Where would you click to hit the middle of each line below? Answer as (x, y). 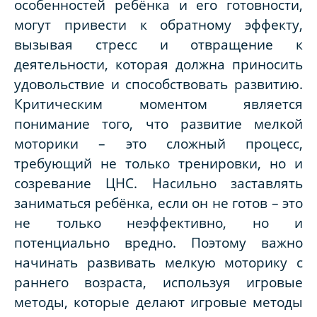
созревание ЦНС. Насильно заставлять (158, 183)
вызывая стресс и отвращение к (158, 44)
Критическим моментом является (158, 103)
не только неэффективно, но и (158, 222)
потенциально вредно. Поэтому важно (158, 242)
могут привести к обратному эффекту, (158, 24)
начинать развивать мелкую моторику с (158, 262)
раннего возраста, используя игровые (158, 282)
